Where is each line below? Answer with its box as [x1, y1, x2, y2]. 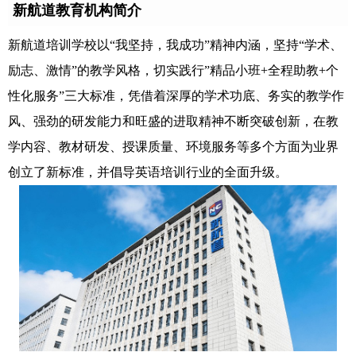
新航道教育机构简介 [13, 2, 141, 19]
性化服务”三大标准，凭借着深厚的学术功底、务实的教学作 [8, 89, 344, 103]
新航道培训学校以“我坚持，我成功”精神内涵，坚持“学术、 [8, 38, 342, 52]
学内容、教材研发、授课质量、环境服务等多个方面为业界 [8, 140, 339, 154]
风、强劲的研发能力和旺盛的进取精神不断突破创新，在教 [8, 114, 339, 129]
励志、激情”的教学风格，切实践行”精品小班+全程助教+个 [8, 64, 339, 78]
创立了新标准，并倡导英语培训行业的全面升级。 [8, 165, 288, 180]
